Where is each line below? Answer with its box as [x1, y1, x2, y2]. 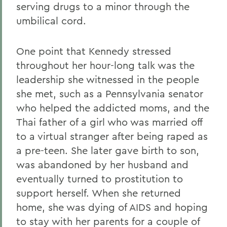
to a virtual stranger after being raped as [16, 130, 208, 142]
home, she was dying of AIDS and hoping [16, 201, 208, 213]
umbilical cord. [16, 14, 86, 27]
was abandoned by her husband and [16, 158, 188, 171]
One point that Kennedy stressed [16, 45, 171, 57]
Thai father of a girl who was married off [16, 116, 202, 128]
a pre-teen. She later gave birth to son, [16, 144, 199, 157]
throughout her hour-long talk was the [16, 59, 195, 71]
